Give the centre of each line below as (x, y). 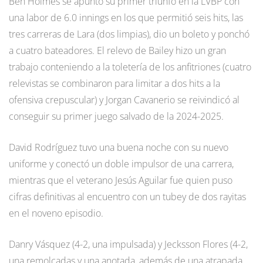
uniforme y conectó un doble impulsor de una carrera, (121, 163)
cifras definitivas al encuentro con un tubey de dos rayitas (127, 196)
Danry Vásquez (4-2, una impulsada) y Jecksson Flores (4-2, (128, 244)
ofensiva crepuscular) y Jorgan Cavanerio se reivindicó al (124, 100)
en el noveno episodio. (56, 213)
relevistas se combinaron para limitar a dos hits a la (114, 83)
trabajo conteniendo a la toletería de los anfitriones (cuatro (130, 67)
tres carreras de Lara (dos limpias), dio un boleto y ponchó (129, 34)
